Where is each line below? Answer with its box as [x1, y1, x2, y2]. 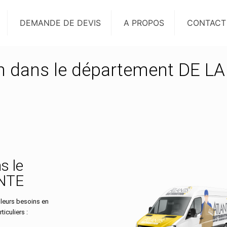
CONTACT [187, 18, 226, 28]
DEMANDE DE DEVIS [20, 18, 101, 28]
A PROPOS [124, 18, 164, 28]
